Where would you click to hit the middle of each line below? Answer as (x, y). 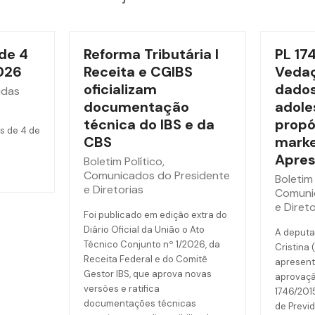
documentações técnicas (140, 303)
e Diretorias (113, 189)
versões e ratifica (121, 289)
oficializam (120, 89)
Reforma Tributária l (151, 54)
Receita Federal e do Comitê (145, 259)
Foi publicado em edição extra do (155, 215)
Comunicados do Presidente (156, 175)
